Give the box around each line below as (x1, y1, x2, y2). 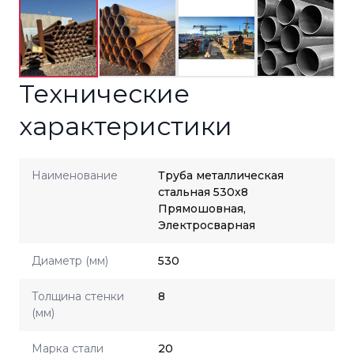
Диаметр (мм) (32, 254, 108, 268)
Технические (19, 78, 190, 109)
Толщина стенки (32, 289, 124, 303)
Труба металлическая (158, 168, 284, 183)
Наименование (32, 168, 118, 183)
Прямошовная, (158, 201, 246, 216)
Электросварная (158, 218, 255, 232)
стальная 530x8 (158, 185, 248, 199)
